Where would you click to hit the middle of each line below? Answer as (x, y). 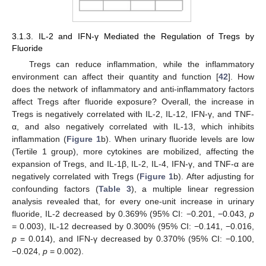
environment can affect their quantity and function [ (115, 76)
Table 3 (115, 189)
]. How (241, 76)
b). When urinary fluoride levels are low (177, 139)
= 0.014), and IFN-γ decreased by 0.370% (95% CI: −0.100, (135, 238)
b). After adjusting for (214, 176)
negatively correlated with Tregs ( (76, 176)
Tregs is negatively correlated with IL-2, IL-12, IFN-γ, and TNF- (133, 114)
